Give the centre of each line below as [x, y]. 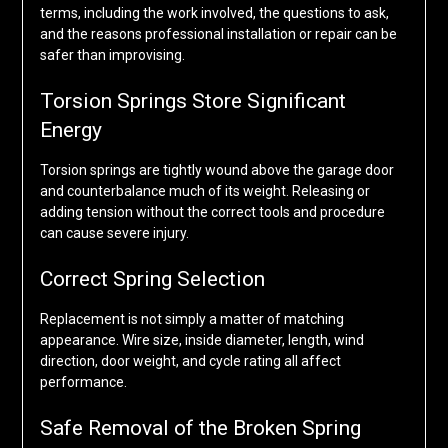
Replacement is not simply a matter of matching [191, 319]
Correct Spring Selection [152, 279]
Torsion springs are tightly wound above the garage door [216, 170]
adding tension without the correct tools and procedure [212, 212]
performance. [83, 382]
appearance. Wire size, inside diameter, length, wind [201, 340]
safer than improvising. [112, 55]
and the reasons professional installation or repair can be [218, 34]
